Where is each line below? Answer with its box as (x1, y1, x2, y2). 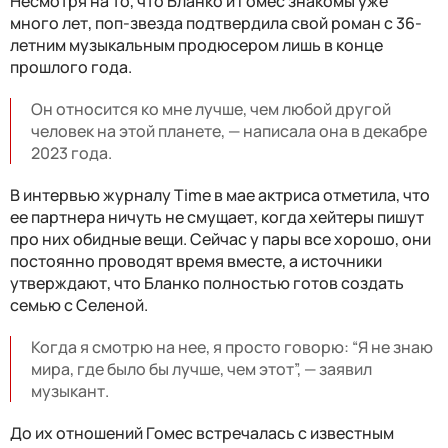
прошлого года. (10, 55, 132, 78)
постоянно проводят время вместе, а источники (10, 249, 382, 272)
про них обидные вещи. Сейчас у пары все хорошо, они (10, 227, 431, 250)
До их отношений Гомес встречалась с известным (10, 421, 394, 444)
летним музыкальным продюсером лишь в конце (10, 33, 383, 56)
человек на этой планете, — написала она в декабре (31, 119, 427, 142)
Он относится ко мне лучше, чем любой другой (31, 97, 391, 120)
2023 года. (31, 141, 112, 164)
